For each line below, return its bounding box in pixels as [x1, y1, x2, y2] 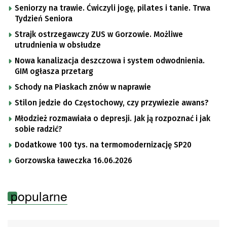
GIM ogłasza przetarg [15, 66, 93, 76]
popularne [11, 186, 67, 205]
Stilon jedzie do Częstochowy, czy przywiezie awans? [15, 98, 209, 107]
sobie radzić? [15, 124, 62, 134]
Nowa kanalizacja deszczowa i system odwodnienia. [15, 56, 205, 65]
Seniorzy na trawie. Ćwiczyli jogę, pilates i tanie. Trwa [15, 3, 210, 13]
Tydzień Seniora [15, 14, 72, 23]
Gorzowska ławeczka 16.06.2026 [15, 156, 132, 165]
